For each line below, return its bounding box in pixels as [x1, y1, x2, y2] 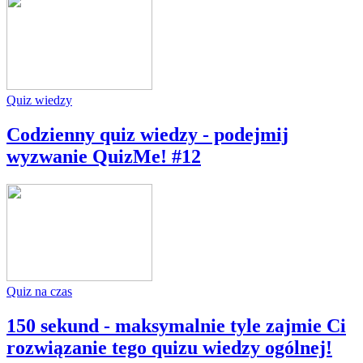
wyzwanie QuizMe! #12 [6, 146, 201, 168]
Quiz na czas [6, 284, 72, 299]
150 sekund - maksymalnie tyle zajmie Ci [6, 314, 346, 336]
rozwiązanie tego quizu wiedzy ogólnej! [6, 336, 332, 358]
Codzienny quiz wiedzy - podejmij [6, 124, 288, 146]
